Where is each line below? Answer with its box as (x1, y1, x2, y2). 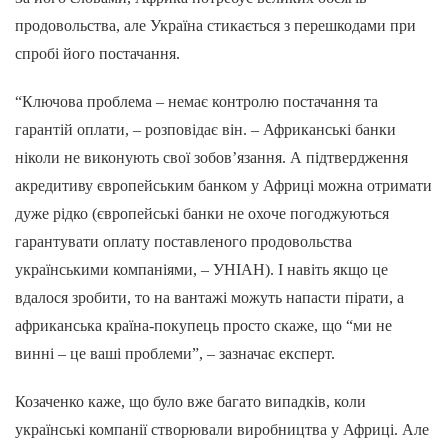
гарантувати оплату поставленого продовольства (15, 233, 352, 250)
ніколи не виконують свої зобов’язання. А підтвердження (15, 149, 408, 166)
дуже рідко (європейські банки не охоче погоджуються (15, 205, 389, 222)
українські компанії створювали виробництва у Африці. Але (15, 421, 429, 438)
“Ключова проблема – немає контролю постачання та (15, 93, 378, 110)
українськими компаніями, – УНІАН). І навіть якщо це (15, 261, 388, 278)
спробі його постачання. (15, 45, 180, 62)
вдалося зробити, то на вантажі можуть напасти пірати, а (15, 289, 404, 306)
